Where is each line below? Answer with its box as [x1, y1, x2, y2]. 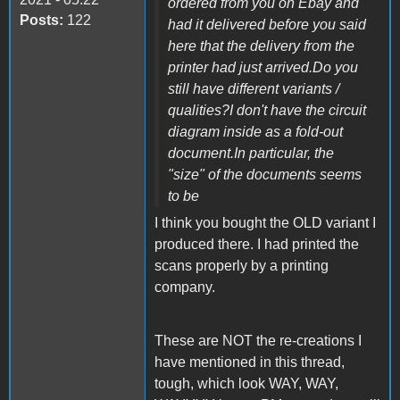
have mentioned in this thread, [154, 354, 345, 371]
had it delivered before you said [168, 17, 366, 33]
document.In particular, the [168, 146, 334, 162]
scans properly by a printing [154, 258, 329, 274]
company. [154, 279, 215, 296]
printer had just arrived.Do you [168, 60, 358, 76]
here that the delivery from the [168, 38, 354, 54]
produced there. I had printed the [154, 237, 359, 253]
